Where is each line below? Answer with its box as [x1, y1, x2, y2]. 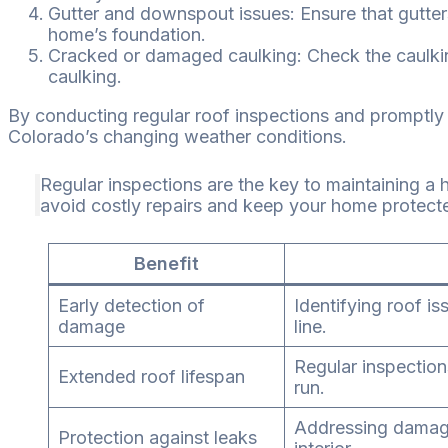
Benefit [134, 252, 199, 274]
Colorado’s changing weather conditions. [8, 125, 347, 147]
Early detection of [58, 294, 205, 316]
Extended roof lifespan [58, 365, 245, 387]
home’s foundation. [48, 23, 206, 45]
